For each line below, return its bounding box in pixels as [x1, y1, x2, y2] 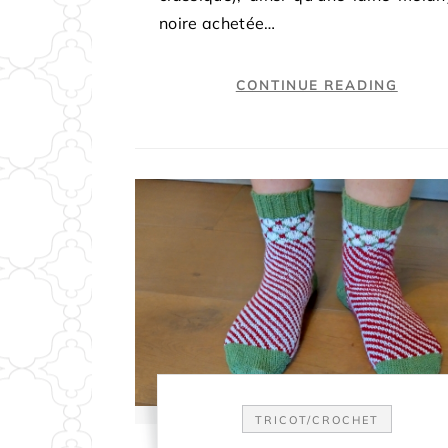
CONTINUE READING [235, 77, 398, 94]
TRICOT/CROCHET [254, 413, 379, 428]
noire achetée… [159, 13, 276, 34]
